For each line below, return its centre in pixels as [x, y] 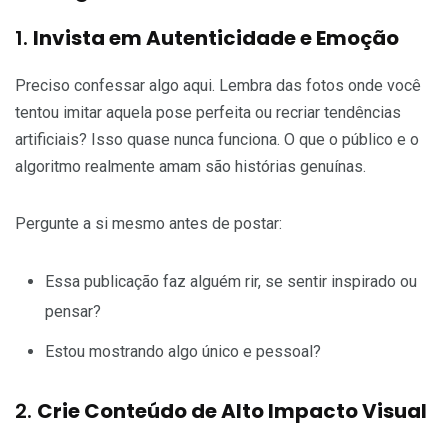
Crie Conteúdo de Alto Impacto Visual [232, 410]
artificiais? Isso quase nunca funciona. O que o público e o [217, 139]
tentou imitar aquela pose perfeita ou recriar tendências [208, 112]
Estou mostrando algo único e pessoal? [183, 351]
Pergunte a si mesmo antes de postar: [148, 223]
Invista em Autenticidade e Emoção [216, 37]
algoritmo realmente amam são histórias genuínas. [190, 166]
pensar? [73, 311]
